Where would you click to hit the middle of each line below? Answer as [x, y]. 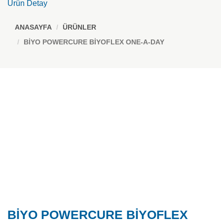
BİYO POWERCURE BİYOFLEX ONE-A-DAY [94, 42]
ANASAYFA [33, 27]
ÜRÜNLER [79, 27]
